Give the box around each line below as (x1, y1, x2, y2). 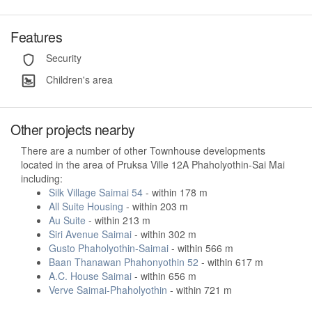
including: (21, 171, 63, 185)
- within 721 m (167, 282, 232, 297)
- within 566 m (169, 240, 233, 255)
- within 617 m (198, 254, 263, 269)
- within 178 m (143, 185, 208, 199)
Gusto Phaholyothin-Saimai (49, 240, 169, 255)
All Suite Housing (49, 198, 123, 213)
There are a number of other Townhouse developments (21, 143, 265, 157)
